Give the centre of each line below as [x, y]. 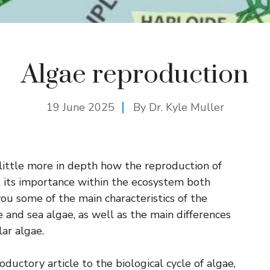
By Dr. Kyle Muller [178, 107]
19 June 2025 [80, 107]
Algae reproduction [135, 75]
